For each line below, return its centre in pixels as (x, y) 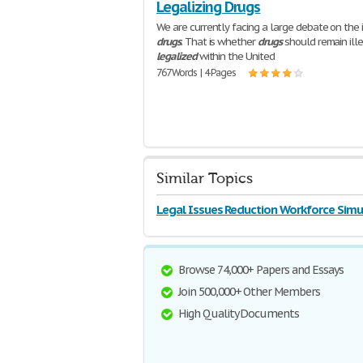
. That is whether (219, 42)
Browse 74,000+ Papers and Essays (261, 270)
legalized (177, 56)
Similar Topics (205, 179)
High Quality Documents (239, 314)
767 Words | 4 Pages (196, 73)
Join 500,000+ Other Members (249, 292)
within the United (235, 56)
